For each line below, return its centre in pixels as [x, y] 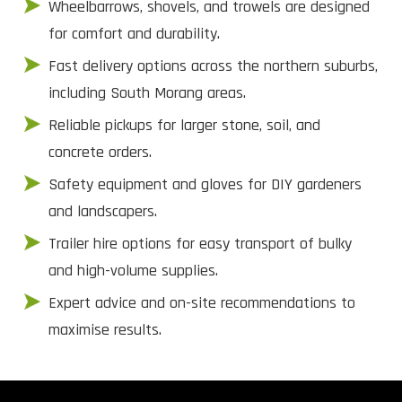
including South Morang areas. [147, 92]
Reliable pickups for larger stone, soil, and [184, 125]
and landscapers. [103, 211]
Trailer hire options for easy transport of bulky [200, 243]
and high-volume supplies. [133, 270]
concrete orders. [100, 152]
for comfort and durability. [134, 33]
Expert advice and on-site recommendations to [202, 302]
